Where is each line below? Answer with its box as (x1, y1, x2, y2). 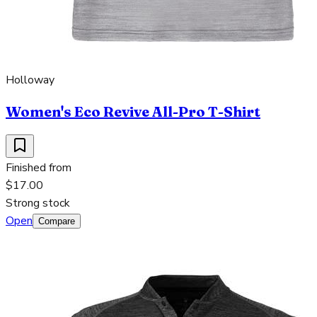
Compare (38, 215, 75, 226)
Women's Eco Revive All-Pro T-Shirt (6, 102, 260, 120)
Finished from (6, 159, 71, 175)
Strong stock (6, 195, 70, 211)
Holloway (6, 71, 54, 88)
